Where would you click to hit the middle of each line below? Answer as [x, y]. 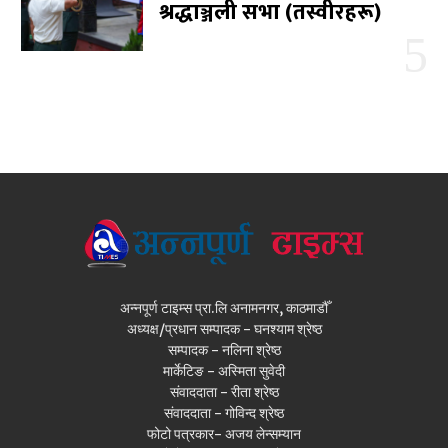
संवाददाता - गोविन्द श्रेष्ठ [224, 412]
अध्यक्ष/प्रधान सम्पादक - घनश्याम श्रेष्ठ [224, 328]
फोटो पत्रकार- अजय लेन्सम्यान [224, 433]
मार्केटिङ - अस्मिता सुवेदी [224, 370]
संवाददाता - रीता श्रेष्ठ [224, 391]
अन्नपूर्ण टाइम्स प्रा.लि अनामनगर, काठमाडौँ [224, 307]
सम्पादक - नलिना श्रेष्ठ [224, 349]
